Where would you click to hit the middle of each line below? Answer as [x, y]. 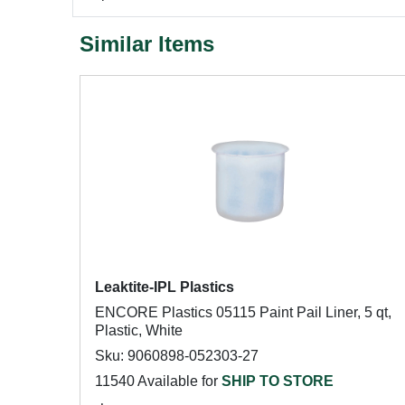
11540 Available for [158, 381]
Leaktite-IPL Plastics [165, 287]
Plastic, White [139, 330]
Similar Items [147, 44]
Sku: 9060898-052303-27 [177, 356]
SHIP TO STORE [278, 381]
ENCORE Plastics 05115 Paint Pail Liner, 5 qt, [243, 312]
